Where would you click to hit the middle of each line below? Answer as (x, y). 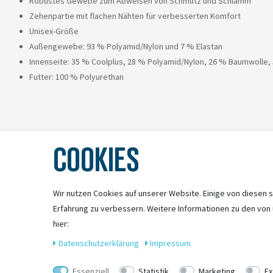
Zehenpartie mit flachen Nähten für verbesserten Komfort (135, 16)
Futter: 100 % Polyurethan (76, 77)
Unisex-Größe (54, 31)
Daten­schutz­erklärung (99, 243)
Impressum (170, 243)
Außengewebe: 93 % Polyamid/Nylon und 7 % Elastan (126, 47)
